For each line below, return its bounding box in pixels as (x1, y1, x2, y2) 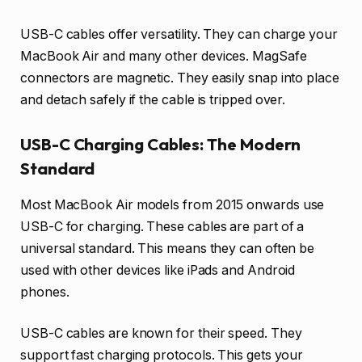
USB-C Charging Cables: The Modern (20, 134, 301, 155)
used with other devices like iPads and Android (20, 262, 296, 278)
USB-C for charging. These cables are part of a (20, 218, 305, 234)
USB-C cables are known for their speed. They (20, 326, 302, 342)
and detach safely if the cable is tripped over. (20, 91, 286, 107)
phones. (20, 284, 69, 300)
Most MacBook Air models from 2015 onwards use (20, 196, 325, 213)
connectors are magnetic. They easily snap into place (20, 69, 339, 86)
